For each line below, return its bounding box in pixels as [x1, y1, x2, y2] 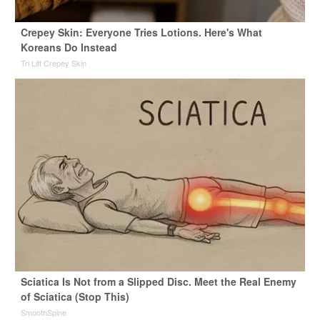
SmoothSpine [20, 306, 66, 319]
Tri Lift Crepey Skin [20, 57, 86, 69]
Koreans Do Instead [20, 40, 117, 55]
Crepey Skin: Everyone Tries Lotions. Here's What [20, 25, 262, 40]
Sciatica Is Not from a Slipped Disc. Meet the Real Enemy [20, 274, 296, 289]
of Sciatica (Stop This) [20, 289, 129, 304]
